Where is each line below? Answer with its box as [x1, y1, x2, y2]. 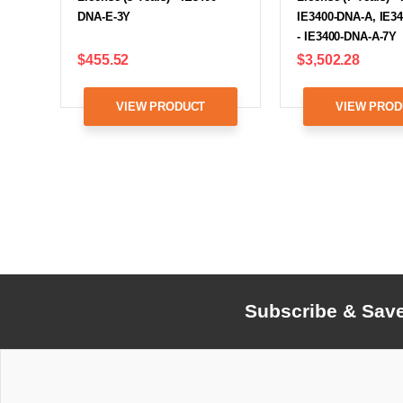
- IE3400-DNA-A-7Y [297, 29, 398, 43]
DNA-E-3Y [77, 9, 131, 23]
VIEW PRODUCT [116, 99, 206, 113]
